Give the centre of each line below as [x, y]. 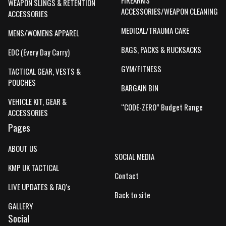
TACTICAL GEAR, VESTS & [44, 71]
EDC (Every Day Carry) [39, 52]
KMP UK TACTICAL [34, 168]
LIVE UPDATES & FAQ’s [39, 187]
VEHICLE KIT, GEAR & [37, 102]
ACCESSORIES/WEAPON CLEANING [169, 11]
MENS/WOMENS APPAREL [44, 33]
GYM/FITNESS [141, 69]
